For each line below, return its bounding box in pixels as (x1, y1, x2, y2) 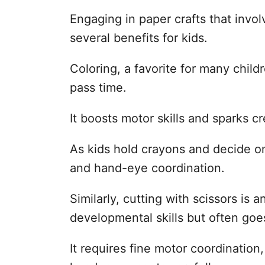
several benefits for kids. (70, 31, 208, 45)
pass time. (70, 80, 127, 95)
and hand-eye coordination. (70, 161, 225, 175)
